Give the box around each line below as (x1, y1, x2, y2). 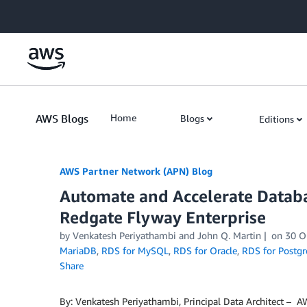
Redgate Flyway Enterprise (60, 208, 266, 227)
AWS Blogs (36, 112, 88, 125)
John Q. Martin (197, 230, 261, 241)
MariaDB (60, 245, 97, 256)
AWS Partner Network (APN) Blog (60, 165, 212, 177)
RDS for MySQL (101, 245, 169, 256)
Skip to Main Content (6, 8, 97, 19)
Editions (259, 113, 294, 125)
